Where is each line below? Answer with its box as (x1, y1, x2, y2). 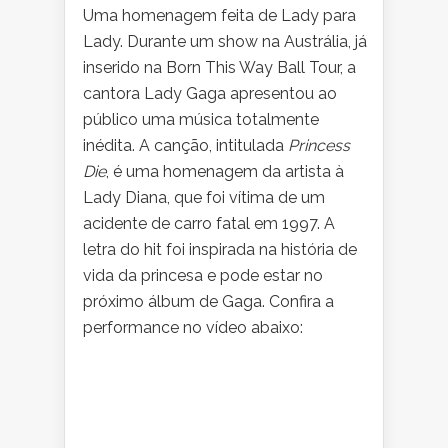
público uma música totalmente (83, 109, 319, 129)
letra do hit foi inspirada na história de (83, 239, 357, 259)
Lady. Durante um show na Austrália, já (83, 31, 367, 51)
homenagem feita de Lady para (122, 5, 356, 25)
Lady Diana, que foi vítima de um (83, 187, 325, 207)
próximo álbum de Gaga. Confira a (83, 291, 334, 311)
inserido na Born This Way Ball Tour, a (83, 57, 356, 77)
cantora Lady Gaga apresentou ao (83, 83, 337, 103)
